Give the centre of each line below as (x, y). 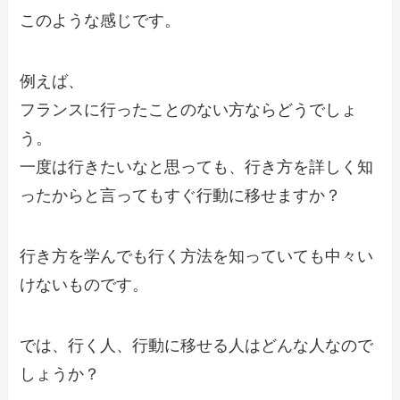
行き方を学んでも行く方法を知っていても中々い (197, 256)
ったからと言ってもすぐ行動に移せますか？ (181, 196)
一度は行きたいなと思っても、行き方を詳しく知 (197, 167)
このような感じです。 (100, 21)
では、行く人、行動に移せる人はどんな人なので (197, 345)
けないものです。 (84, 284)
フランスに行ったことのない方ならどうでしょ (189, 110)
